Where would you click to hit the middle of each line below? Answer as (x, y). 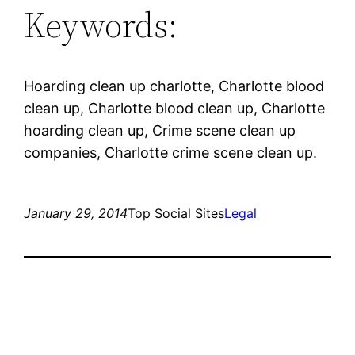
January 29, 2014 (76, 213)
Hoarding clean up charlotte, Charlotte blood (174, 86)
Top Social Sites (176, 213)
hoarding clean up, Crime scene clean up (160, 130)
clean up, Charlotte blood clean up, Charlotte (175, 108)
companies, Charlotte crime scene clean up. (171, 152)
